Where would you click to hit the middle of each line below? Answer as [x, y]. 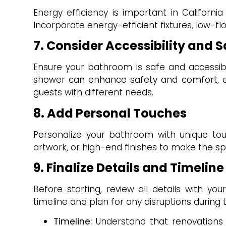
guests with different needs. [93, 93]
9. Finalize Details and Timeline [129, 168]
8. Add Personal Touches [110, 113]
